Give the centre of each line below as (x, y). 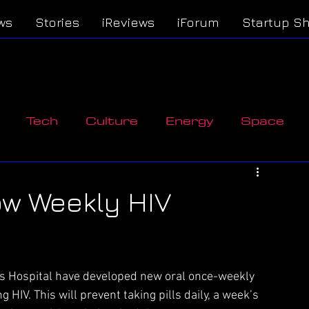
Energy (189, 120)
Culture (112, 120)
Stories (57, 22)
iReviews (128, 22)
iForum (198, 22)
